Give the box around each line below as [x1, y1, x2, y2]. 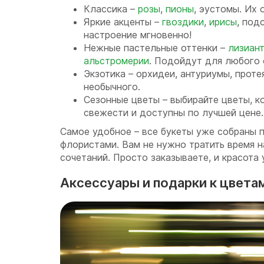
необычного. [84, 81, 140, 93]
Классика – [84, 3, 138, 15]
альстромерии [84, 55, 149, 67]
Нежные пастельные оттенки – [84, 42, 228, 54]
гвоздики [162, 16, 204, 28]
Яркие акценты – [84, 16, 162, 28]
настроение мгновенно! [84, 29, 192, 41]
